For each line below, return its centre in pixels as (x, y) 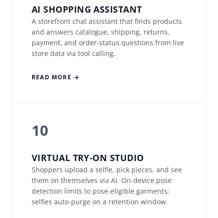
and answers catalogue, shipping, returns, (101, 32)
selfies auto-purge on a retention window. (100, 202)
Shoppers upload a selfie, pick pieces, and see (107, 170)
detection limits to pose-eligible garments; (100, 191)
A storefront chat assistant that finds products (107, 21)
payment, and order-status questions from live (108, 43)
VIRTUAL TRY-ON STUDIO (88, 158)
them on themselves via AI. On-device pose (102, 181)
